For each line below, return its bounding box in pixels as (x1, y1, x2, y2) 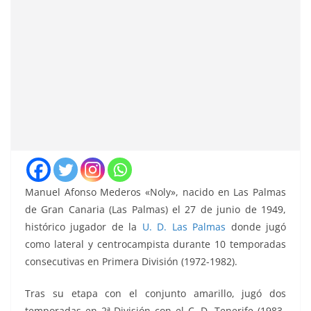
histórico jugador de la (25, 220, 142, 234)
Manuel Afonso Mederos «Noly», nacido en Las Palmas (25, 185, 286, 199)
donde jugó (226, 220, 287, 234)
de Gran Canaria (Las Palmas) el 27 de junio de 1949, (25, 203, 286, 217)
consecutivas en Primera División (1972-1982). (25, 255, 237, 269)
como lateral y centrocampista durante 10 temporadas (25, 237, 286, 251)
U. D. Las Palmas (142, 220, 226, 234)
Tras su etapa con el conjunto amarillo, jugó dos (25, 287, 286, 301)
